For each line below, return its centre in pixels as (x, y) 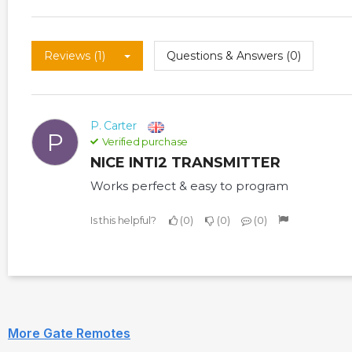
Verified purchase (144, 142)
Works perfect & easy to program (189, 186)
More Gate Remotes (69, 333)
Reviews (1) (75, 56)
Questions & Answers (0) (234, 56)
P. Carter (114, 126)
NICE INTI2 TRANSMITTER (191, 163)
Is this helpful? (123, 220)
